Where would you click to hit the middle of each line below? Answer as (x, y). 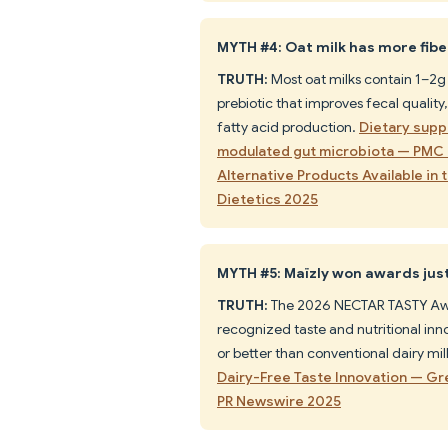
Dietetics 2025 (267, 198)
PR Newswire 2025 (279, 400)
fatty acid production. (288, 126)
